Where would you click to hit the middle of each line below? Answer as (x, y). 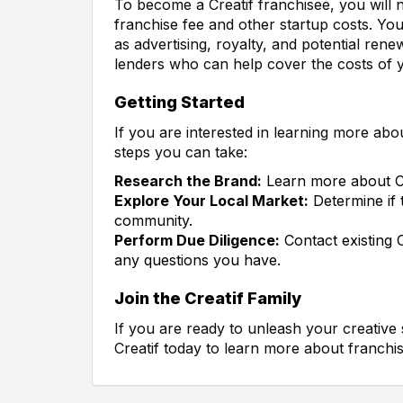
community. (153, 220)
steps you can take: (181, 152)
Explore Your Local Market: (211, 200)
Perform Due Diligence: (197, 240)
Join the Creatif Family (208, 298)
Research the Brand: (188, 180)
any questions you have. (197, 260)
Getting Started (179, 102)
